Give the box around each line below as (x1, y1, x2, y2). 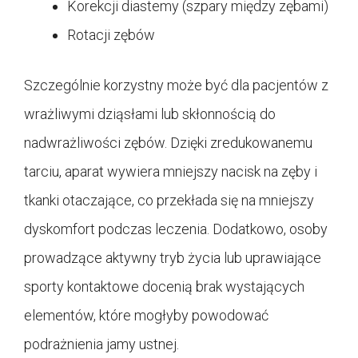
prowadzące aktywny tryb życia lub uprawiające (24, 249, 321, 266)
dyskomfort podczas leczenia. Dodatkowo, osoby (24, 220, 328, 237)
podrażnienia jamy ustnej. (24, 335, 179, 352)
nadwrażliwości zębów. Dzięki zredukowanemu (24, 133, 312, 151)
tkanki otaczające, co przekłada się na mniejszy (24, 191, 314, 209)
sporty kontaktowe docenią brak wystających (24, 277, 304, 295)
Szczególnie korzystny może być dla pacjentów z (24, 76, 328, 93)
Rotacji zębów (67, 26, 155, 43)
